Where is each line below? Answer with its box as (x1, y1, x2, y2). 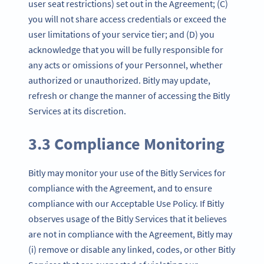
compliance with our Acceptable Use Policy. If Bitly (28, 197, 224, 210)
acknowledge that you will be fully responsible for (28, 43, 223, 55)
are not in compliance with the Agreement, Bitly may (28, 228, 232, 240)
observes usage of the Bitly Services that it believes (28, 213, 227, 225)
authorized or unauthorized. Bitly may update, (28, 74, 210, 86)
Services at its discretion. (28, 104, 126, 117)
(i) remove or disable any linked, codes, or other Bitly (28, 243, 235, 256)
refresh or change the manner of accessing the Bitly (28, 89, 230, 101)
